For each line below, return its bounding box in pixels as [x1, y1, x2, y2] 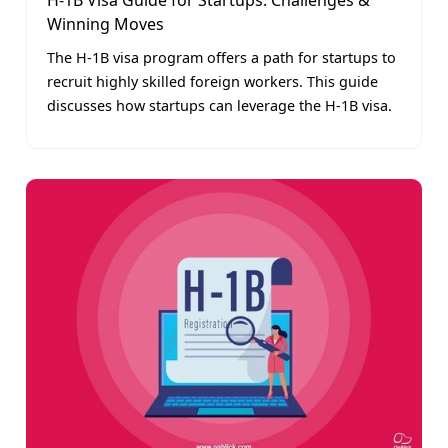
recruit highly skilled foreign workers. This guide [47, 72, 378, 92]
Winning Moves [47, 13, 164, 36]
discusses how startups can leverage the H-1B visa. [47, 96, 392, 116]
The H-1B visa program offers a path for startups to [47, 48, 396, 68]
